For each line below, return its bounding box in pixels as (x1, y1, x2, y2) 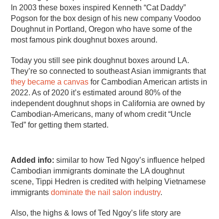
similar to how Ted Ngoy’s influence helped (54, 155, 205, 164)
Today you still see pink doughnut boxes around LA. (11, 56, 190, 65)
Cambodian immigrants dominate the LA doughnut (11, 166, 185, 175)
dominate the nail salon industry (51, 188, 161, 197)
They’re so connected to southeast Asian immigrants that (11, 66, 206, 75)
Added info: (11, 155, 55, 164)
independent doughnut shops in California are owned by (11, 99, 205, 108)
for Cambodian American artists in (88, 77, 208, 86)
